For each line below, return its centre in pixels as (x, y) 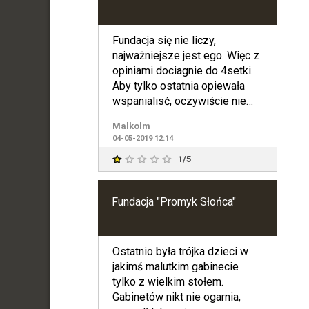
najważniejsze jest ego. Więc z (186, 55)
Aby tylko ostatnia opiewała (178, 86)
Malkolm (131, 126)
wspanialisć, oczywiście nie (179, 101)
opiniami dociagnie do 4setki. (182, 70)
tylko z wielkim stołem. (168, 281)
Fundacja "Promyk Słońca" (173, 201)
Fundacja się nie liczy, (164, 40)
